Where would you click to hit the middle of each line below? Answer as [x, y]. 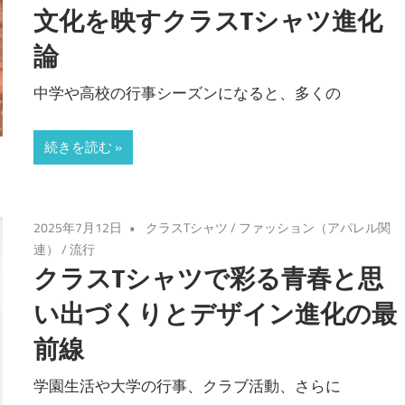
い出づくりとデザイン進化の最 [216, 313]
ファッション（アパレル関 [315, 227]
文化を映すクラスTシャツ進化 [208, 20]
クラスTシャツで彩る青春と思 [209, 278]
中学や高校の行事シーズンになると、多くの [188, 94]
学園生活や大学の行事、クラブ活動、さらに [188, 386]
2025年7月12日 [78, 227]
